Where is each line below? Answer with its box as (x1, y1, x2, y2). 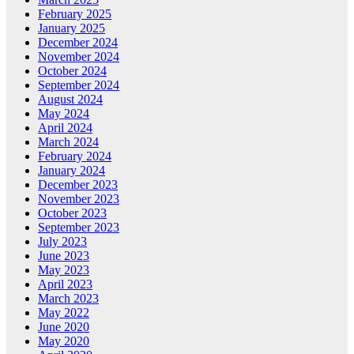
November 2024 (38, 50, 119, 64)
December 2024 (38, 36, 118, 50)
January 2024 (38, 164, 105, 178)
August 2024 (38, 92, 103, 107)
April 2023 (38, 277, 92, 292)
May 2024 (38, 107, 89, 121)
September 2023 (38, 220, 119, 235)
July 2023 (38, 235, 87, 249)
